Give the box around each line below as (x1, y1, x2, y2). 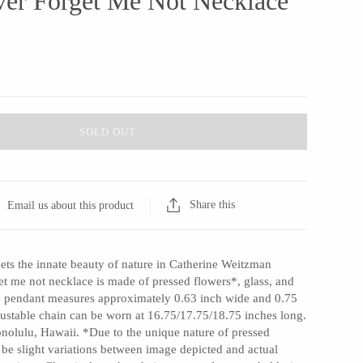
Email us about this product (7, 199, 135, 212)
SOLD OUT (79, 126, 136, 139)
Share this (190, 199, 236, 211)
